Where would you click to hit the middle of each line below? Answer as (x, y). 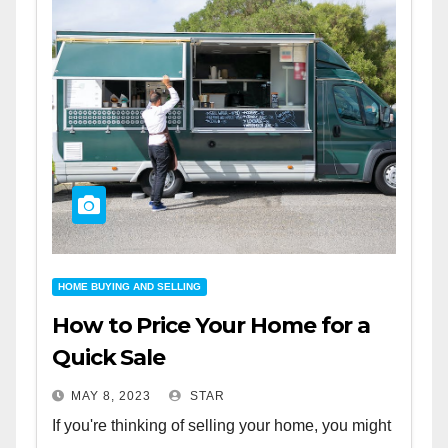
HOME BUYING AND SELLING (129, 286)
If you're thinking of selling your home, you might (221, 425)
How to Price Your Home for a (211, 325)
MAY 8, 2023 (111, 395)
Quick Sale (108, 357)
